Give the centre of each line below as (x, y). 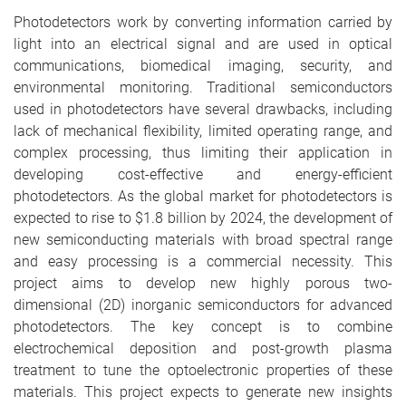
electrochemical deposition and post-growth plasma (203, 348)
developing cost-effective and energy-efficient (203, 174)
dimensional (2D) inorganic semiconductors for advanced (203, 305)
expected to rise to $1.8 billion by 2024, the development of (203, 218)
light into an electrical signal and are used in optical (203, 44)
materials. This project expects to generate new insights (203, 392)
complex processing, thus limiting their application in (203, 153)
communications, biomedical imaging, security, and (203, 66)
